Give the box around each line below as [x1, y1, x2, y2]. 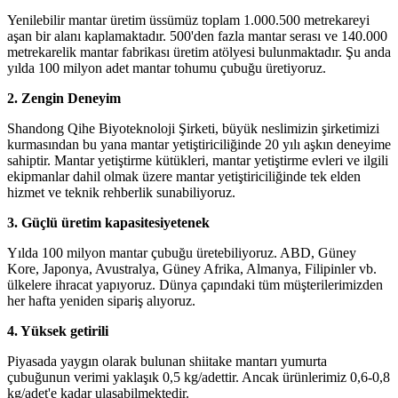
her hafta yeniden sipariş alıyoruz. [7, 292, 195, 308]
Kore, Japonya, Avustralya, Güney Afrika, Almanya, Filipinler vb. [7, 260, 377, 276]
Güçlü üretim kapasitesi [21, 214, 163, 230]
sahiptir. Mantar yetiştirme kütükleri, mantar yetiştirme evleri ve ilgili [7, 152, 388, 168]
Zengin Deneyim [21, 90, 121, 106]
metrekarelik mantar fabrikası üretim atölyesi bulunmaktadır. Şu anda [7, 44, 391, 60]
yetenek [163, 214, 210, 230]
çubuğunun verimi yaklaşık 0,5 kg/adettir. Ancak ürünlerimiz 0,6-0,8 [7, 369, 390, 385]
